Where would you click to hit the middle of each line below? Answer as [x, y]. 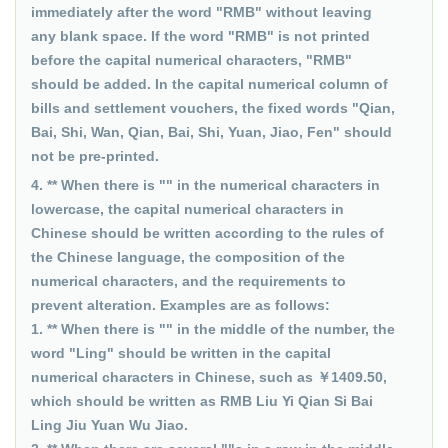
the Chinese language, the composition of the [188, 257]
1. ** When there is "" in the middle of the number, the [213, 329]
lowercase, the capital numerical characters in [187, 209]
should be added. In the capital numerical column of [209, 84]
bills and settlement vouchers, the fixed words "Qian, [213, 108]
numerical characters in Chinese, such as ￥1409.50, [209, 377]
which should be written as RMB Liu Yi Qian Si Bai [202, 401]
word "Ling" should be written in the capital [181, 353]
